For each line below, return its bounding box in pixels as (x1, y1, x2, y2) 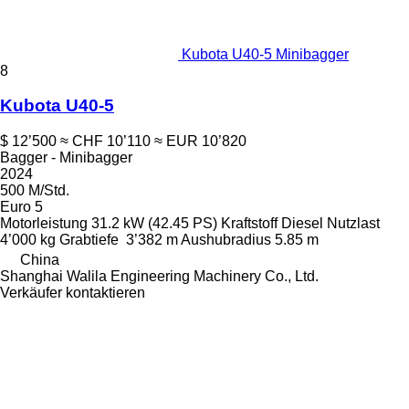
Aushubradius (181, 232, 271, 248)
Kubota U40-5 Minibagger (182, 46, 349, 62)
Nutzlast (327, 215, 380, 232)
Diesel (281, 215, 323, 232)
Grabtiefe (59, 232, 119, 248)
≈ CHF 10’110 (60, 133, 151, 150)
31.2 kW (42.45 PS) (91, 215, 217, 232)
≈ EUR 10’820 (154, 133, 246, 150)
